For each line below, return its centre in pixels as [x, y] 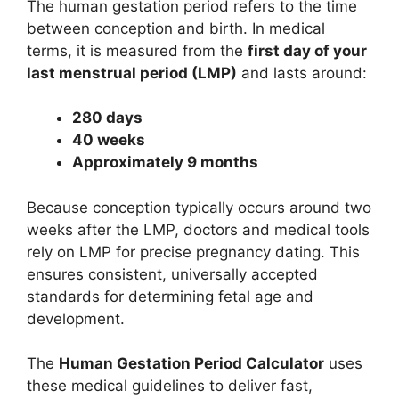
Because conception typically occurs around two [199, 207]
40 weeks [109, 140]
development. [76, 318]
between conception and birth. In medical [176, 28]
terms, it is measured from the [137, 50]
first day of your [307, 50]
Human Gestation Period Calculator [191, 363]
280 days [107, 118]
